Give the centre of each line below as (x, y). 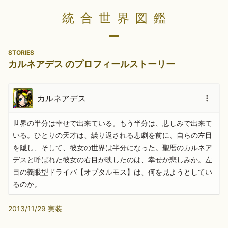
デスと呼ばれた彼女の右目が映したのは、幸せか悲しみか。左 (112, 160)
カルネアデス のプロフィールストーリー (92, 64)
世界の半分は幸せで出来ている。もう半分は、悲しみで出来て (112, 123)
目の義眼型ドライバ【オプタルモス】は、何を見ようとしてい (112, 172)
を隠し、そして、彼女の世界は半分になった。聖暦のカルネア (112, 147)
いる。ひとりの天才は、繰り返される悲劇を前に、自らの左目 (112, 135)
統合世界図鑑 (117, 18)
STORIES (21, 53)
